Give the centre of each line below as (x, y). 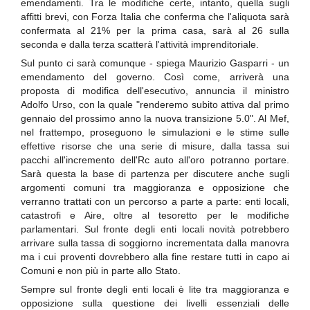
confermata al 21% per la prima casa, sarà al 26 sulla (155, 30)
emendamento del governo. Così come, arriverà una (155, 76)
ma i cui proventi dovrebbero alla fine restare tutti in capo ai (155, 256)
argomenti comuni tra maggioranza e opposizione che (155, 187)
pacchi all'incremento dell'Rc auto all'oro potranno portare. (155, 159)
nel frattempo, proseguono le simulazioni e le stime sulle (155, 132)
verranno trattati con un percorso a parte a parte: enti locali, (155, 201)
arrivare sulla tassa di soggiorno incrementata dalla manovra (155, 243)
